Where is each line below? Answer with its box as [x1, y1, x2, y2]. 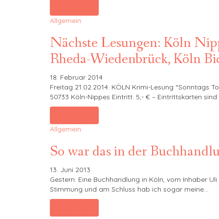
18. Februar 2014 [50, 73, 103, 82]
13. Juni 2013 [50, 165, 90, 174]
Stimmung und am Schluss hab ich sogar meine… [50, 185, 208, 194]
